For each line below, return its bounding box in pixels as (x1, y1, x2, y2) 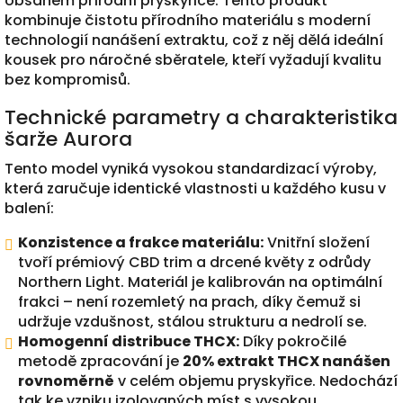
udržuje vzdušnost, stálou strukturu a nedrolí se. (18, 310, 367, 332)
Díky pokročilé (239, 330, 346, 352)
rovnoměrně (18, 370, 114, 391)
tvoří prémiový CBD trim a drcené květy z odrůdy (18, 251, 371, 273)
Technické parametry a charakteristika (4, 103, 398, 131)
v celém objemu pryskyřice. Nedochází (114, 370, 398, 391)
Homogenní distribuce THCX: (18, 330, 239, 352)
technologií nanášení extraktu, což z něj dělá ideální (4, 29, 383, 50)
